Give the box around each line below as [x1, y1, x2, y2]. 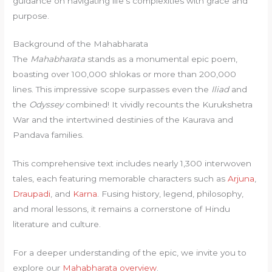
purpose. [13, 10, 50, 21]
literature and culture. [13, 219, 101, 229]
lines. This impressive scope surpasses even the [13, 84, 212, 95]
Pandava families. [13, 130, 84, 140]
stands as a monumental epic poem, [85, 54, 238, 64]
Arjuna [228, 174, 255, 184]
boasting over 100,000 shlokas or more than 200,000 [13, 69, 237, 80]
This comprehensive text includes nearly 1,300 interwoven [13, 158, 252, 169]
